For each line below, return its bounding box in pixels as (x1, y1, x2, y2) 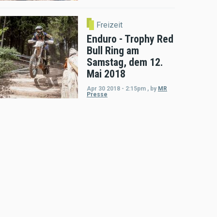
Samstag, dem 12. (87, 56, 163, 68)
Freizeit (96, 20, 123, 30)
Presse (87, 91, 108, 98)
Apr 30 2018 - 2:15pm (87, 85, 146, 92)
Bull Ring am (87, 44, 139, 57)
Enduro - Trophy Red (87, 32, 173, 45)
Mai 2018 (87, 67, 125, 80)
